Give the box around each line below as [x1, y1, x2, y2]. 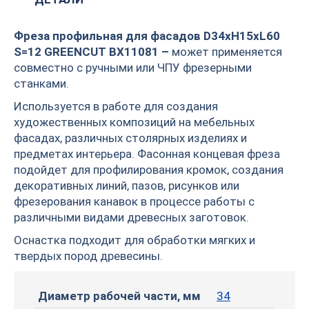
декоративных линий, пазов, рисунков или [14, 178, 239, 192]
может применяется [172, 44, 282, 59]
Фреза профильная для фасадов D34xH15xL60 [14, 28, 280, 43]
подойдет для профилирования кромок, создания [14, 162, 283, 177]
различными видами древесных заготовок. [14, 210, 249, 224]
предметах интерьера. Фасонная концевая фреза [14, 146, 280, 161]
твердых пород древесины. [14, 248, 163, 263]
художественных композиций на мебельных [14, 114, 255, 129]
